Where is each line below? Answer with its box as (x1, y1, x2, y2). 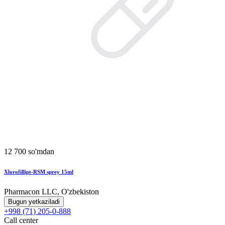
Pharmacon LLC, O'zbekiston (4, 187, 99, 196)
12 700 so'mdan (4, 147, 54, 156)
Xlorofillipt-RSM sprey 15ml (4, 169, 73, 175)
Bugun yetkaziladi (8, 198, 60, 206)
